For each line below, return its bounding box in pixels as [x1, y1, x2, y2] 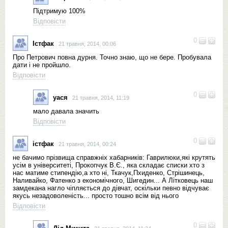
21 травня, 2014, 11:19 [72, 94, 129, 101]
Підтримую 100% [33, 7, 85, 15]
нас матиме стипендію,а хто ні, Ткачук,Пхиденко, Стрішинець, [13, 169, 205, 177]
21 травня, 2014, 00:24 [59, 140, 116, 147]
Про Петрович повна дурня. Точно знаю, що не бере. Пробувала [13, 53, 211, 61]
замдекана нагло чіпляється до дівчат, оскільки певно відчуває [13, 184, 209, 192]
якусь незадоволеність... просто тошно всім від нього [13, 192, 179, 199]
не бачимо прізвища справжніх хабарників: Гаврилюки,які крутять [13, 154, 215, 161]
